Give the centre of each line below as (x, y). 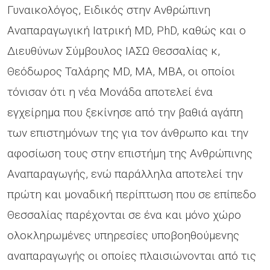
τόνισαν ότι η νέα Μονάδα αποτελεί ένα (110, 92)
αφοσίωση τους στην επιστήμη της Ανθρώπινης (130, 153)
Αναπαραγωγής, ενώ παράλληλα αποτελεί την (125, 174)
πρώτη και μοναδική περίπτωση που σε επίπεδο (132, 194)
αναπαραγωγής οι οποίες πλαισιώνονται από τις (132, 256)
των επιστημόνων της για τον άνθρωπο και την (128, 133)
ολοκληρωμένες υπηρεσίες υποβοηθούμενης (123, 235)
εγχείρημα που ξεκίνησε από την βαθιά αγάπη (125, 112)
